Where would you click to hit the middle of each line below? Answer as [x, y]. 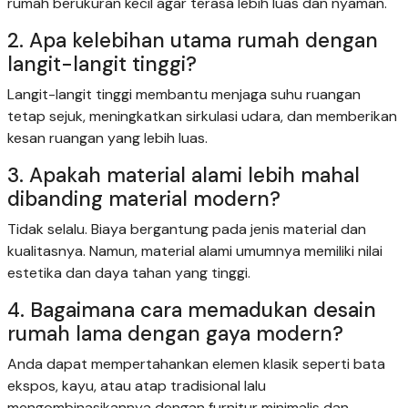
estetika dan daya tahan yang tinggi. [129, 272]
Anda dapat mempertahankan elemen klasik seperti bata [196, 363]
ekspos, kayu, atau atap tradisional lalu [137, 385]
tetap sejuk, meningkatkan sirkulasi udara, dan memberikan [202, 116]
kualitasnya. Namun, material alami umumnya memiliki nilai [195, 250]
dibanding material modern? [144, 199]
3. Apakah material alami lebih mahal [184, 175]
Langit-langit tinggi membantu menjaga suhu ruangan [184, 94]
